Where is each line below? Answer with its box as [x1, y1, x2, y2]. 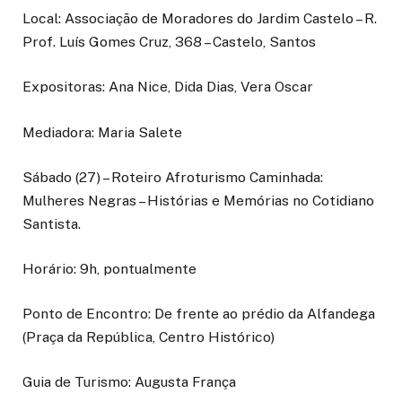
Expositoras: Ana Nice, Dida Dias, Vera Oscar [22, 78, 313, 96]
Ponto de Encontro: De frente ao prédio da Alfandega [22, 305, 375, 323]
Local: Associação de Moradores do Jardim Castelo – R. [22, 10, 377, 28]
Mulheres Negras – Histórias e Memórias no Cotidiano [22, 191, 374, 209]
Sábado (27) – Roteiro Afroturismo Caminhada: [22, 168, 323, 186]
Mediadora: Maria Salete [22, 123, 182, 141]
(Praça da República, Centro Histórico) [22, 328, 275, 346]
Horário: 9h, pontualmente [22, 259, 200, 277]
